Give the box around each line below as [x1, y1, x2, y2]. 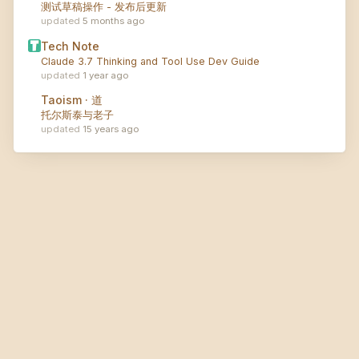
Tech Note [41, 38, 99, 53]
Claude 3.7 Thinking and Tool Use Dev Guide [41, 54, 260, 67]
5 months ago [83, 15, 144, 27]
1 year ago [83, 69, 128, 81]
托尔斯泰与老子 [41, 108, 114, 121]
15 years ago [83, 123, 139, 135]
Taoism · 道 [41, 92, 103, 107]
